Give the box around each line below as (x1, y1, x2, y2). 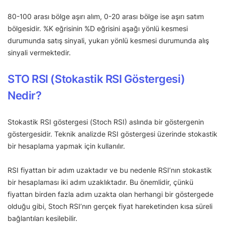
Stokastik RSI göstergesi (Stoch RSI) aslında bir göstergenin (8, 117, 204, 126)
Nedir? (8, 88, 44, 102)
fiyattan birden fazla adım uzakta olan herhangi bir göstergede (8, 189, 213, 198)
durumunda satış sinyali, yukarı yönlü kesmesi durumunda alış (8, 36, 209, 45)
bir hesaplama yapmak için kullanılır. (8, 141, 127, 150)
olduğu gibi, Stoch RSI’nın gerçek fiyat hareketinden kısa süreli (8, 201, 212, 210)
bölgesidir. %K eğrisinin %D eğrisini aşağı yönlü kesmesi (8, 24, 188, 33)
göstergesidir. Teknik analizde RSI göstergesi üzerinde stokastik (8, 129, 217, 138)
